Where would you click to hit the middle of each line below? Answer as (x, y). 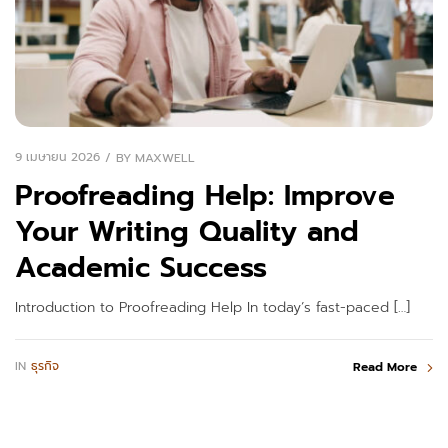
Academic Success (141, 267)
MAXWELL (165, 157)
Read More (385, 366)
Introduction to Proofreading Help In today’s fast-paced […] (212, 307)
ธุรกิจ (45, 366)
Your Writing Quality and (187, 231)
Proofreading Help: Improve (205, 195)
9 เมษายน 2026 (57, 157)
